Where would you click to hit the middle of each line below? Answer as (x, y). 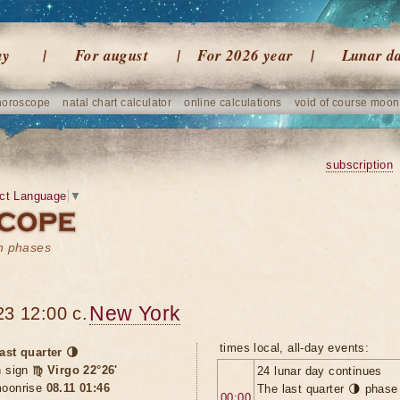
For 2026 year (246, 55)
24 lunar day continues (320, 371)
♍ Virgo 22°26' (75, 370)
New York (135, 313)
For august (112, 55)
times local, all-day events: (295, 348)
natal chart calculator (117, 103)
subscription (360, 165)
